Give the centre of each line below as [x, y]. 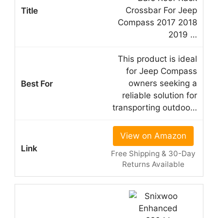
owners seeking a [163, 83]
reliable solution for [160, 96]
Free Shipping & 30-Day [153, 154]
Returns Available [153, 164]
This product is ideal [157, 59]
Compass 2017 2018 [157, 23]
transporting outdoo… [155, 108]
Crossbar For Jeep [161, 10]
